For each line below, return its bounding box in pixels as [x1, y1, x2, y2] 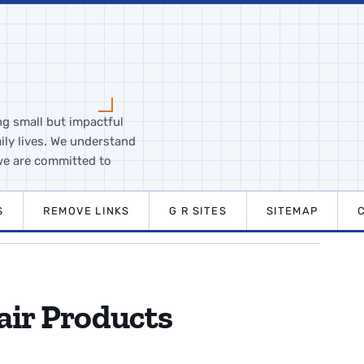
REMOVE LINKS [43, 205, 130, 217]
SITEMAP [266, 205, 318, 217]
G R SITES [169, 205, 227, 217]
